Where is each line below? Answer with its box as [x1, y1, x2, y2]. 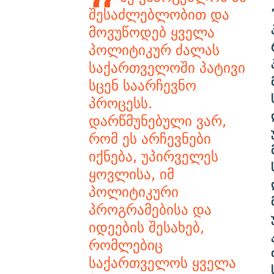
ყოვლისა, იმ [88, 161, 174, 186]
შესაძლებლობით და [88, 2, 229, 26]
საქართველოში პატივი [88, 55, 245, 80]
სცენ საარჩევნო [88, 73, 196, 97]
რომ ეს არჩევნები [88, 126, 211, 150]
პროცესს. [88, 91, 152, 115]
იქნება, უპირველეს [88, 144, 218, 168]
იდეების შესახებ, [88, 215, 204, 239]
